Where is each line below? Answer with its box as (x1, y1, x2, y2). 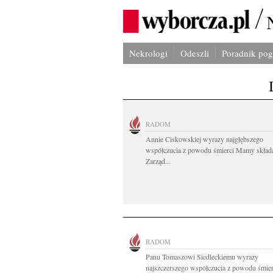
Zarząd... (146, 156, 171, 166)
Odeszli (180, 47, 209, 59)
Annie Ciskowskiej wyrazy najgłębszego (146, 134, 263, 144)
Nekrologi (129, 47, 168, 59)
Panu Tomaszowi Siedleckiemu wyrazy (146, 252, 258, 261)
